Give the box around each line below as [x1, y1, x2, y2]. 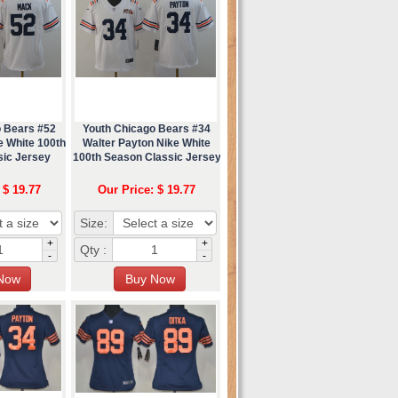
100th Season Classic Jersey [72, 150, 221, 163]
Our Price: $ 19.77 [98, 182, 195, 196]
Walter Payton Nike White [83, 136, 211, 149]
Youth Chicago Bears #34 [83, 122, 211, 135]
